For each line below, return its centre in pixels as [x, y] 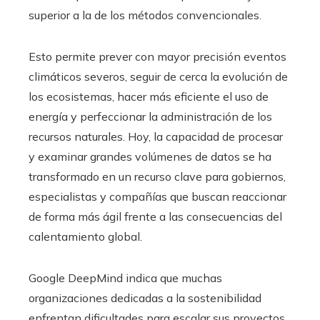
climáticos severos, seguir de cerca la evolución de [158, 76]
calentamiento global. [85, 236]
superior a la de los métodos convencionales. [145, 15]
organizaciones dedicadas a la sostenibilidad [145, 297]
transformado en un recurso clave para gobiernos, [157, 176]
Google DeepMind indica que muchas [125, 277]
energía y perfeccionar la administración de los [150, 116]
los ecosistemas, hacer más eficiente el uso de [149, 96]
